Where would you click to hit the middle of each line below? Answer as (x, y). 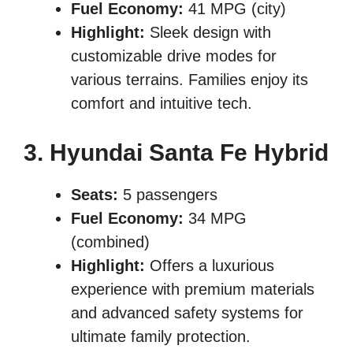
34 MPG (215, 219)
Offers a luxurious (210, 266)
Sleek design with (208, 33)
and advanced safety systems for (187, 313)
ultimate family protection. (161, 337)
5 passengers (168, 195)
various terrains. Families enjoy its (190, 80)
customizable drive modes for (174, 56)
